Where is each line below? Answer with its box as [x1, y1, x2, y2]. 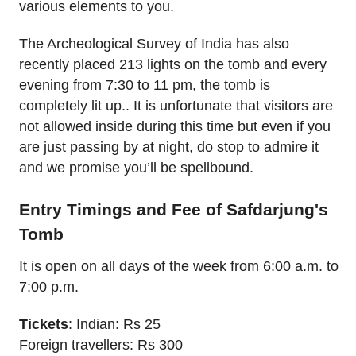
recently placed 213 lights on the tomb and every [19, 56, 327, 73]
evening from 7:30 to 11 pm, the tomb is [19, 77, 270, 94]
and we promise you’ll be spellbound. [19, 160, 253, 176]
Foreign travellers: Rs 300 [19, 336, 183, 353]
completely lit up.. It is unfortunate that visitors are [19, 98, 333, 114]
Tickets [19, 315, 68, 332]
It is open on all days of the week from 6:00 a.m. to [19, 258, 339, 275]
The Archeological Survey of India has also [19, 36, 289, 52]
